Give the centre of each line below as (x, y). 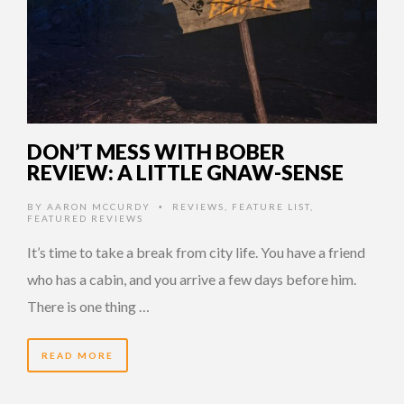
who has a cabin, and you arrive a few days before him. (192, 279)
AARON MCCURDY (99, 206)
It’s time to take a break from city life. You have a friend (196, 252)
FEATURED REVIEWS (85, 218)
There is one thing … (88, 306)
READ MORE (78, 355)
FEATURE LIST (271, 206)
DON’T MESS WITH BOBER (156, 151)
